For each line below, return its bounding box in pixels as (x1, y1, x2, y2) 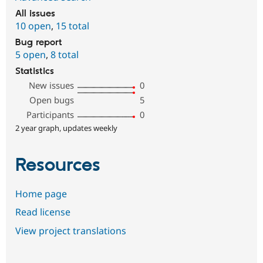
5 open (15, 48, 46, 62)
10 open (15, 19, 51, 33)
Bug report (15, 37, 62, 49)
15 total (56, 19, 89, 33)
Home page (15, 187, 67, 200)
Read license (15, 205, 70, 219)
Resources (15, 154, 100, 178)
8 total (50, 48, 79, 62)
